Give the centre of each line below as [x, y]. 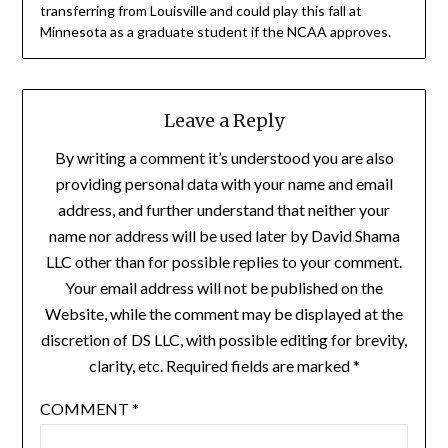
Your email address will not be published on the [224, 288]
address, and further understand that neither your [224, 210]
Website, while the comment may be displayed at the [224, 314]
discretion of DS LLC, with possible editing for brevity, [224, 340]
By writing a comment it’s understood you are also [224, 158]
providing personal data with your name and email [224, 184]
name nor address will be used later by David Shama [224, 236]
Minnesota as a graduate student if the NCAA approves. [215, 31]
